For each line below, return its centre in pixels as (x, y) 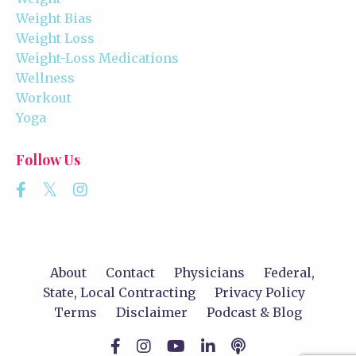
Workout (44, 97)
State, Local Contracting (119, 292)
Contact (130, 272)
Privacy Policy (260, 292)
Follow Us (48, 159)
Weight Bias (54, 18)
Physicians (209, 272)
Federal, (289, 272)
